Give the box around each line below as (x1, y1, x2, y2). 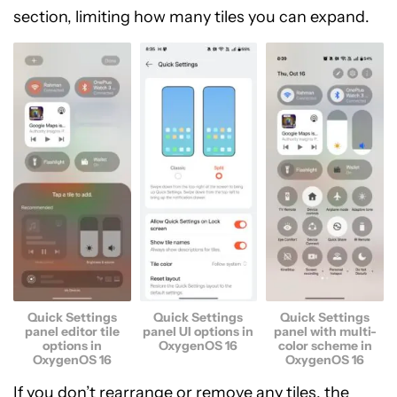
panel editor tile (24, 323, 120, 339)
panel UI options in (143, 323, 254, 339)
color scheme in (277, 337, 372, 354)
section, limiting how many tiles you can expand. (13, 6, 370, 27)
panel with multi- (273, 323, 377, 339)
